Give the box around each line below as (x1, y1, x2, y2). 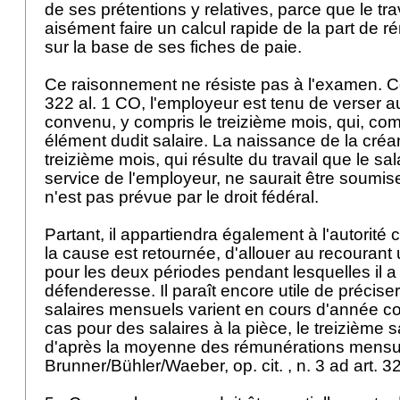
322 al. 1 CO (45, 94, 141, 112)
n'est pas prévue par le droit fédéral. (45, 187, 323, 206)
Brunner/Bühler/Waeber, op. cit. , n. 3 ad (45, 356, 354, 375)
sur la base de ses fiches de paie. (45, 37, 306, 56)
